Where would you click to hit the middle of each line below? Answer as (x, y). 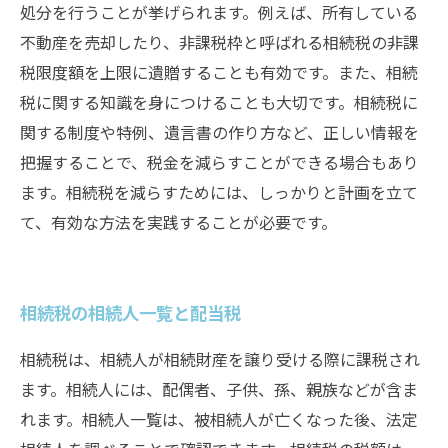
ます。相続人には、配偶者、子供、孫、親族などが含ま (219, 389)
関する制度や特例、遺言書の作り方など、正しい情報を (219, 132)
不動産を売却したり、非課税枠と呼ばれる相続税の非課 (219, 42)
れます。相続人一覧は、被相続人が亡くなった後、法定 (219, 419)
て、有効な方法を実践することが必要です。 (178, 222)
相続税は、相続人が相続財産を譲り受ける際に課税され (220, 359)
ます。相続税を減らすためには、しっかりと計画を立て (219, 192)
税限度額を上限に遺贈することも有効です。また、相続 (219, 72)
